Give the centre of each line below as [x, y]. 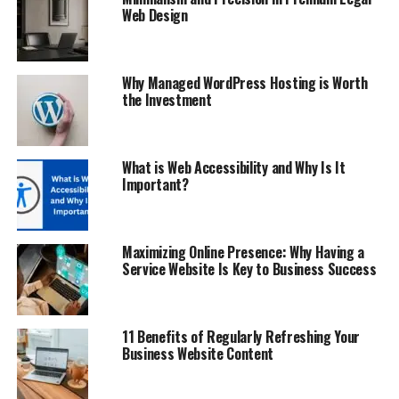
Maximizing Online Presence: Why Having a [243, 252]
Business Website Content [198, 353]
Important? [155, 184]
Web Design [155, 15]
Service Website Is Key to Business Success [249, 269]
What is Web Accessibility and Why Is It [233, 167]
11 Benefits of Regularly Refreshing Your [241, 336]
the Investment [167, 99]
